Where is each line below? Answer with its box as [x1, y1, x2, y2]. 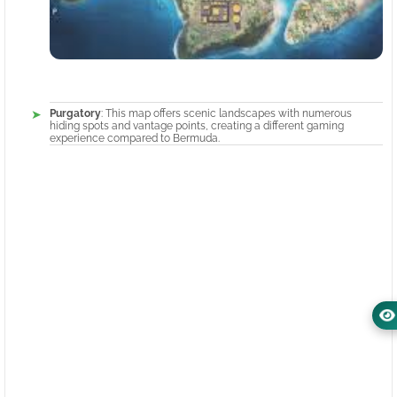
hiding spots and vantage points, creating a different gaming [50, 120, 344, 133]
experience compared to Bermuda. [50, 132, 220, 145]
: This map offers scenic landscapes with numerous [101, 107, 352, 121]
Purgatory [50, 107, 101, 121]
